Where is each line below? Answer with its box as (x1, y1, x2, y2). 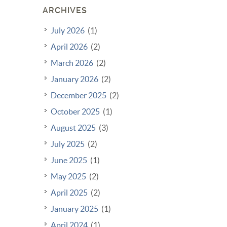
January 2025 (51, 204, 98, 213)
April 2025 (51, 188, 88, 197)
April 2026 (51, 42, 88, 51)
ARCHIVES (43, 6, 87, 15)
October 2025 (51, 107, 100, 116)
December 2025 (51, 91, 106, 100)
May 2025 (51, 172, 86, 181)
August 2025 (51, 123, 96, 132)
